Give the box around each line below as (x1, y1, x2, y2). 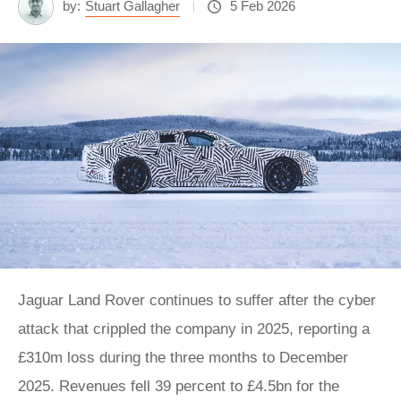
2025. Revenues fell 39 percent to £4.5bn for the (18, 377, 339, 395)
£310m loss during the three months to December (18, 348, 348, 366)
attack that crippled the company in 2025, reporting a (18, 320, 370, 337)
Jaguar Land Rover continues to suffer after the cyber (18, 291, 376, 309)
